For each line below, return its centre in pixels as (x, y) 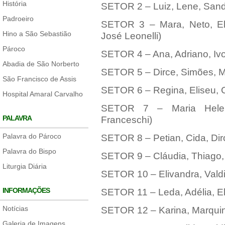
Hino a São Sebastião (37, 34)
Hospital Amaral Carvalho (43, 94)
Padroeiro (18, 19)
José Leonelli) (131, 36)
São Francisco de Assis (39, 79)
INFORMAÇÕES (26, 190)
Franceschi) (126, 120)
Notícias (15, 208)
